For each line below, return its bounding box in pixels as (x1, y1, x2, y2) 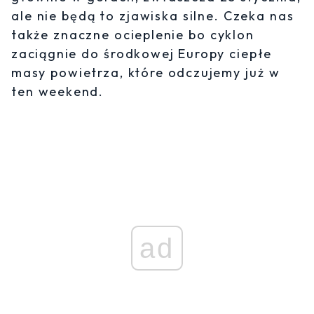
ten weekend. (11, 83, 104, 100)
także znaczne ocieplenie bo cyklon (11, 27, 254, 43)
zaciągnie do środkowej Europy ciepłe (11, 46, 273, 62)
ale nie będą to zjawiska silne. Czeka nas (11, 8, 294, 25)
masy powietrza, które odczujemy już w (11, 64, 280, 81)
